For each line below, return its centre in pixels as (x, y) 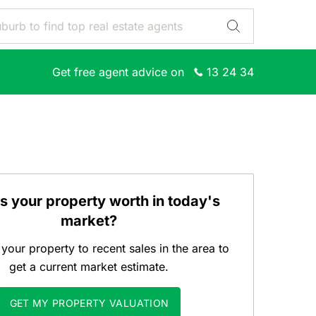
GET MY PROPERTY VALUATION (89, 303)
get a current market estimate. (89, 267)
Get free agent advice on (118, 72)
